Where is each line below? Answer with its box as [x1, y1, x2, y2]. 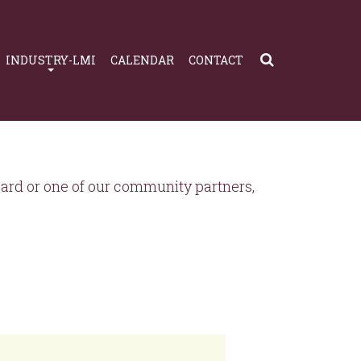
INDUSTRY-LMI [6, 52, 96, 68]
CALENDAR [110, 52, 174, 68]
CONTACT [189, 52, 243, 68]
